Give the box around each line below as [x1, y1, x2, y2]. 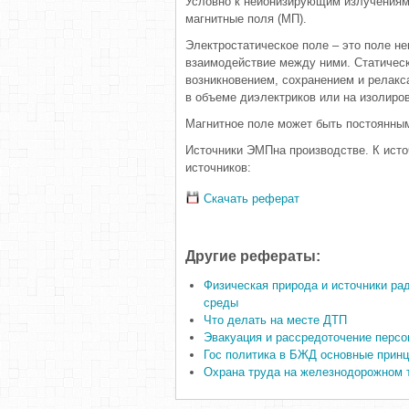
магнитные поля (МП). [185, 12, 307, 26]
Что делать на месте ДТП [204, 313, 347, 327]
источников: [185, 161, 251, 174]
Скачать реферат [200, 192, 299, 205]
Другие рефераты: [185, 248, 320, 264]
